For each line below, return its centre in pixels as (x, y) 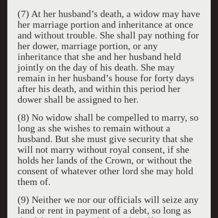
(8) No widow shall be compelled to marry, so (108, 117)
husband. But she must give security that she (105, 139)
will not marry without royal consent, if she (103, 149)
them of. (34, 182)
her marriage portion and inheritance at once (105, 24)
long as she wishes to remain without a (94, 128)
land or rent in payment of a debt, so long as (104, 210)
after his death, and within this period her (99, 89)
